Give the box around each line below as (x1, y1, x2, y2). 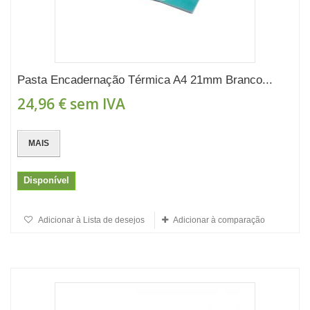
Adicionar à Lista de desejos (37, 215, 145, 225)
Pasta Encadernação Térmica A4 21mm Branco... (17, 73, 273, 86)
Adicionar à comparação (173, 215, 265, 225)
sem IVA (66, 94, 125, 113)
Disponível (24, 175, 69, 185)
